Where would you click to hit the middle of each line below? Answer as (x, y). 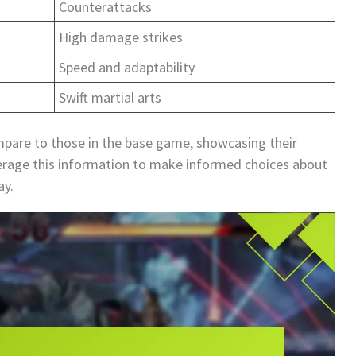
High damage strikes (121, 37)
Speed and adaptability (127, 67)
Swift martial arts (110, 97)
